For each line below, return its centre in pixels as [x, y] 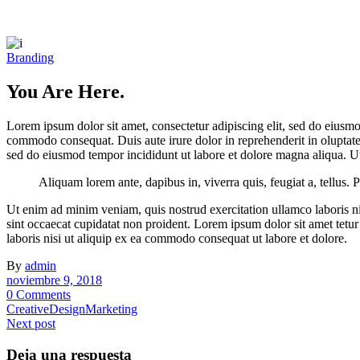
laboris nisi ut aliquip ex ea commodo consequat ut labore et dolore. [177, 238]
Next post [31, 323]
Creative [28, 309]
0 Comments [39, 294]
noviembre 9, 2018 [54, 280]
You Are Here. [65, 91]
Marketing [111, 309]
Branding [30, 57]
